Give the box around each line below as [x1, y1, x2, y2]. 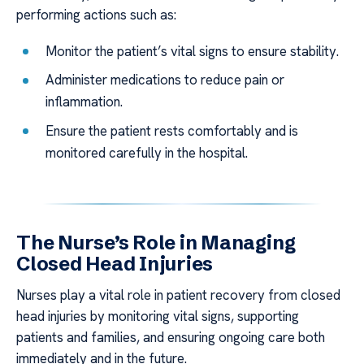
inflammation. [45, 93, 123, 111]
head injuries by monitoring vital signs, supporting [16, 306, 299, 325]
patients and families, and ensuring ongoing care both [16, 327, 325, 346]
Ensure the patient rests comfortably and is [45, 121, 299, 140]
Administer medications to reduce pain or [45, 71, 285, 89]
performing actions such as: [16, 6, 176, 24]
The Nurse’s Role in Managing [16, 230, 296, 254]
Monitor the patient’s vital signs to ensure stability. [45, 41, 340, 60]
